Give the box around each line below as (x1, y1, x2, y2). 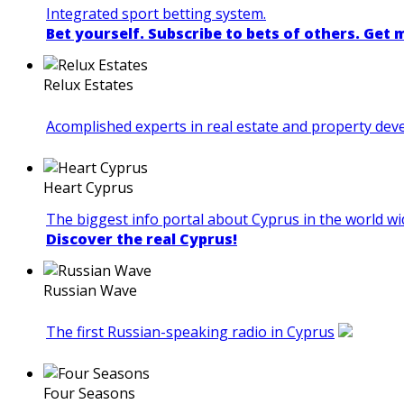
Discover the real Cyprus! (46, 228, 237, 249)
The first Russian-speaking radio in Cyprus (46, 321, 335, 342)
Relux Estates (43, 74, 133, 95)
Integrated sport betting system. (46, 3, 266, 23)
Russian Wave (43, 280, 137, 300)
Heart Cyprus (43, 177, 133, 197)
